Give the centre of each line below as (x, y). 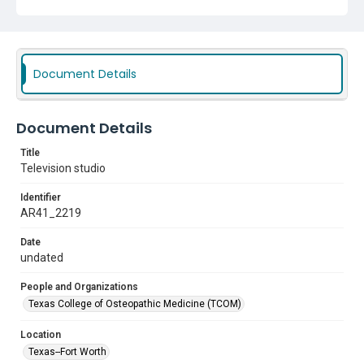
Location (41, 335)
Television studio (63, 168)
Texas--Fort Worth (67, 352)
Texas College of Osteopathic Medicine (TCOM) (135, 304)
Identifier (41, 197)
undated (42, 258)
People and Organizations (79, 287)
